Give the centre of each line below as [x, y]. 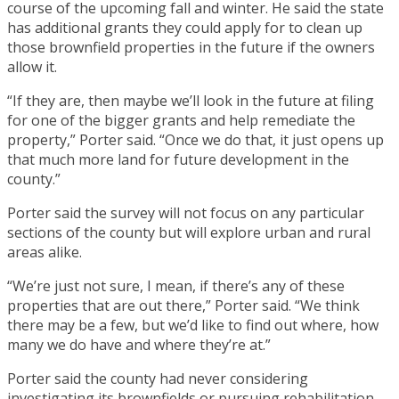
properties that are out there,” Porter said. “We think [183, 305]
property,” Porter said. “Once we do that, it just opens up [195, 139]
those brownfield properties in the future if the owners [191, 47]
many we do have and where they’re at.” [139, 344]
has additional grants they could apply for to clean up [185, 27]
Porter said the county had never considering [158, 378]
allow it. [32, 66]
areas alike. [45, 252]
